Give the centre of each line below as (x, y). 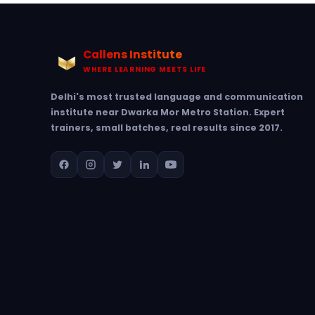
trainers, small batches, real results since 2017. (167, 128)
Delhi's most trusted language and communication (177, 97)
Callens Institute (132, 54)
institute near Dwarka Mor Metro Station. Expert (168, 112)
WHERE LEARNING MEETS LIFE (144, 69)
